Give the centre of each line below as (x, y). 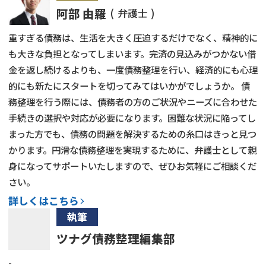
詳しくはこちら (44, 201)
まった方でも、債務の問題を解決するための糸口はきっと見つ (132, 134)
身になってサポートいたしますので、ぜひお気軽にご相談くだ (132, 166)
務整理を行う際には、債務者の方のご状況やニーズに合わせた (133, 102)
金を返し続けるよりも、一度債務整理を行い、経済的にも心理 (133, 70)
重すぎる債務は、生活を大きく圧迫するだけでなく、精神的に (133, 38)
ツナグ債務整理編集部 (116, 238)
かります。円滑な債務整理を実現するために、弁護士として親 (132, 150)
